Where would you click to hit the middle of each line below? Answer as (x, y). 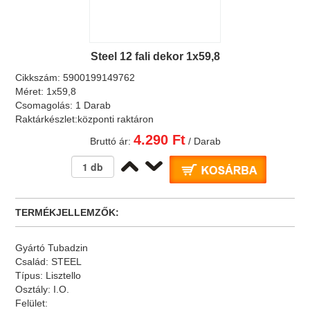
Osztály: (35, 289)
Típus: (31, 275)
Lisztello (64, 275)
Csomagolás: (46, 105)
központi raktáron (116, 119)
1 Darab (93, 105)
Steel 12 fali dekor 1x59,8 (155, 56)
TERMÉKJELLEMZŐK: (67, 212)
